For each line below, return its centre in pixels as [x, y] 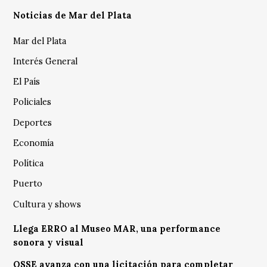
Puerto [28, 184]
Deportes [33, 122]
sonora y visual [49, 243]
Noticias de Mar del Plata [73, 16]
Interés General [46, 61]
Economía [34, 143]
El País [27, 82]
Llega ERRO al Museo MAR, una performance [117, 229]
